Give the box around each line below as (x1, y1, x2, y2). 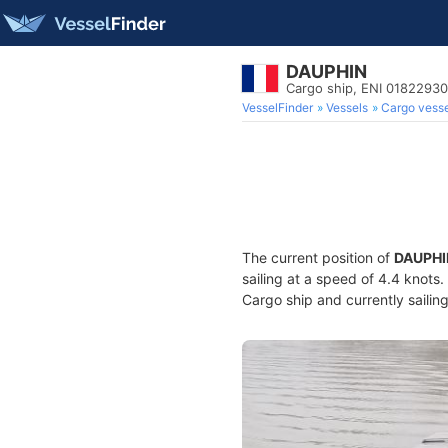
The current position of (242, 249, 394, 266)
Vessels (326, 100, 368, 115)
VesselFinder (242, 100, 313, 115)
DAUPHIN (286, 61, 367, 82)
